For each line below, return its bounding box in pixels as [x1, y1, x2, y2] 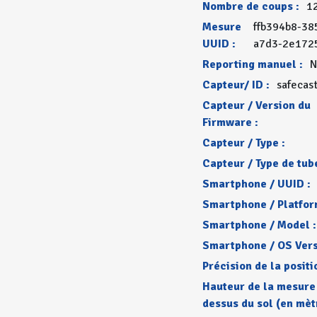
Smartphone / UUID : [202, 177, 311, 191]
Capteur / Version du [202, 98, 311, 113]
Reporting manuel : [202, 57, 303, 71]
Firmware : [202, 115, 258, 129]
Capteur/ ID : [202, 78, 270, 92]
